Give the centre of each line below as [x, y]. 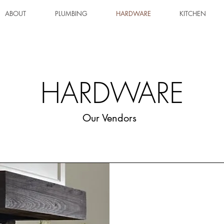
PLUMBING [71, 13]
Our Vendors [109, 118]
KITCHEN [192, 13]
